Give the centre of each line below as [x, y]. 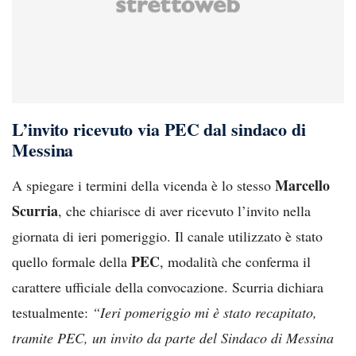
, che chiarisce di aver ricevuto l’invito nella [184, 210]
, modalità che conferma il [235, 261]
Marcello [302, 185]
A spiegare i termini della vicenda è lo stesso [143, 185]
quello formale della [72, 261]
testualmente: [52, 312]
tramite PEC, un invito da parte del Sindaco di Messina [173, 337]
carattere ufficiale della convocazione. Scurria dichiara [168, 286]
